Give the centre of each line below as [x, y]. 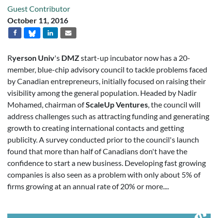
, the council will [174, 104]
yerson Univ [33, 58]
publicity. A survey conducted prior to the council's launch [103, 139]
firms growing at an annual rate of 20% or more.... [88, 186]
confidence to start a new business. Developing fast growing [107, 163]
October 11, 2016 [38, 20]
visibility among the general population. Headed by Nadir [102, 93]
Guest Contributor [39, 9]
